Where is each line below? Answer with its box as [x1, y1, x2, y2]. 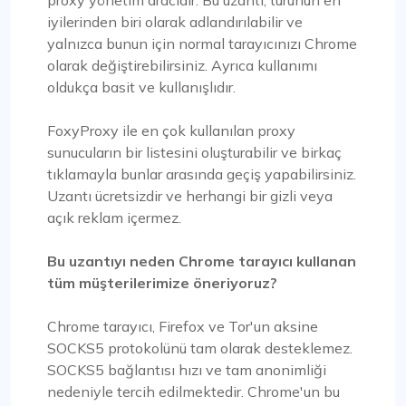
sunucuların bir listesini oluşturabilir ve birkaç [47, 142, 342, 161]
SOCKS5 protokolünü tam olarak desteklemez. [47, 338, 353, 357]
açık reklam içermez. [47, 208, 181, 227]
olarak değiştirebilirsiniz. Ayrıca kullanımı [47, 55, 317, 74]
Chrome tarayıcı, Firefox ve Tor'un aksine [47, 316, 318, 335]
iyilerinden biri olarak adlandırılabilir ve [47, 12, 303, 31]
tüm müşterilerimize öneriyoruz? [47, 273, 277, 292]
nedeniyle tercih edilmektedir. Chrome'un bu [47, 382, 340, 401]
